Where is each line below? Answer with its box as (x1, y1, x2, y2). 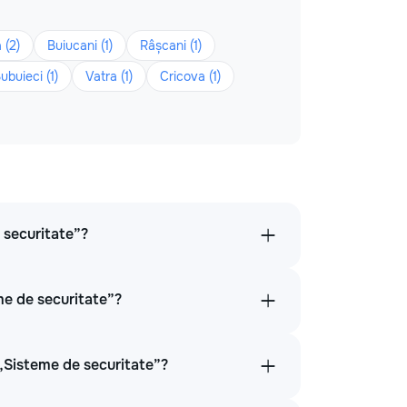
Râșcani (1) (140, 37, 202, 54)
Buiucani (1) (47, 37, 113, 54)
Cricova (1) (160, 68, 221, 84)
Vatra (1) (85, 68, 133, 84)
